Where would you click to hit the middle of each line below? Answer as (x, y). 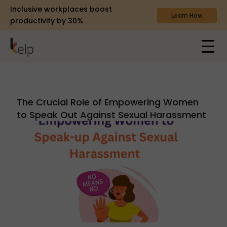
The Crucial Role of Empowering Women (107, 102)
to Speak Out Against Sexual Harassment (111, 115)
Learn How (187, 15)
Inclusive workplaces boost (61, 9)
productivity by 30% (47, 21)
